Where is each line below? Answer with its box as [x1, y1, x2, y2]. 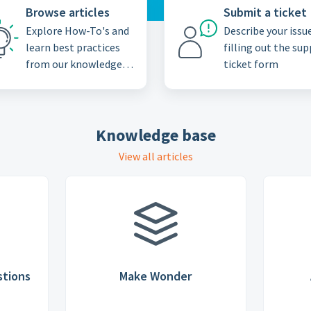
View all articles [118, 149, 193, 163]
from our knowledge [25, 57, 122, 71]
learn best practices [25, 40, 120, 54]
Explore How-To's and [25, 24, 130, 37]
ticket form [223, 57, 278, 71]
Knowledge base [95, 124, 216, 146]
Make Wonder [119, 268, 192, 284]
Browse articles [25, 4, 110, 20]
